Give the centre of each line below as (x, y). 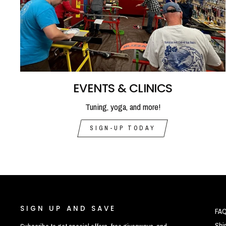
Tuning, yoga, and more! (123, 106)
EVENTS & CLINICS (123, 88)
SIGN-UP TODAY (123, 128)
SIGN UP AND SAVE (68, 208)
